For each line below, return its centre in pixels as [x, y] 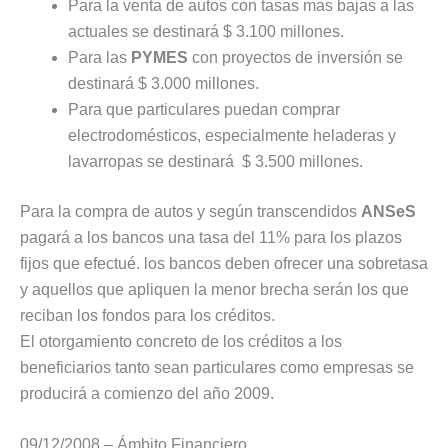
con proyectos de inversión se [297, 57]
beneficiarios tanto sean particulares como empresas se [217, 367]
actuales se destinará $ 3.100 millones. [206, 31]
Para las [99, 57]
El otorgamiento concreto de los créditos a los [181, 341]
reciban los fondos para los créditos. [147, 315]
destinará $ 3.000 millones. [163, 83]
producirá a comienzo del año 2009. [147, 393]
